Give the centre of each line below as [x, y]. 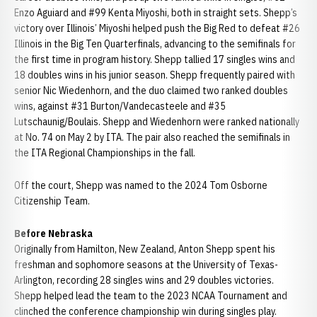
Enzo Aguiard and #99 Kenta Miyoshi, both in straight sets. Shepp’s [156, 13]
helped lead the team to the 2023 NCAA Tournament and [165, 296]
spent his [254, 249]
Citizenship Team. [52, 201]
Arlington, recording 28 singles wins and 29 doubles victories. [144, 280]
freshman [35, 265]
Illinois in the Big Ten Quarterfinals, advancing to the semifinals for [155, 44]
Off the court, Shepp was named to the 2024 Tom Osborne [141, 185]
